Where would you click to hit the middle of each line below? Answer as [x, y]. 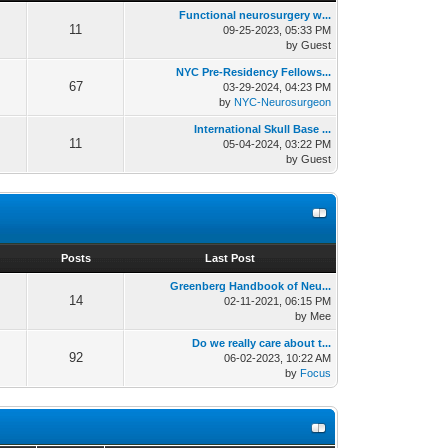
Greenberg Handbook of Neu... [251, 286]
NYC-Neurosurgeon [283, 102]
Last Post [230, 258]
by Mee [313, 316]
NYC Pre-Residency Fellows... [254, 72]
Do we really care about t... [262, 343]
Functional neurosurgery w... [255, 15]
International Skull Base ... [263, 129]
